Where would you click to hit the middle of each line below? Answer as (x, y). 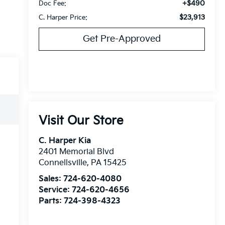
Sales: (51, 179)
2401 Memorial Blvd (76, 152)
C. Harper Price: (63, 17)
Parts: (51, 201)
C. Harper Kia (65, 141)
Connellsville (63, 163)
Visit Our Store (81, 121)
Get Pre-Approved (122, 39)
